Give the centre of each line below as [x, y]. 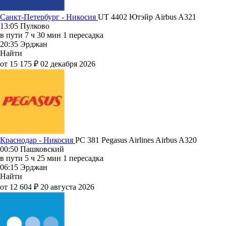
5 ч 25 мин [43, 158]
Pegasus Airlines [128, 140]
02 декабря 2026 [68, 64]
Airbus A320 [176, 140]
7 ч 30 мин [43, 35]
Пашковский [42, 149]
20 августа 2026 [67, 187]
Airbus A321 [176, 17]
